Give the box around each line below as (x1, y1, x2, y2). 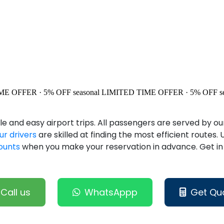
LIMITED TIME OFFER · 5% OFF (101, 88, 217, 97)
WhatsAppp (84, 186, 137, 199)
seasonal (73, 88, 99, 97)
